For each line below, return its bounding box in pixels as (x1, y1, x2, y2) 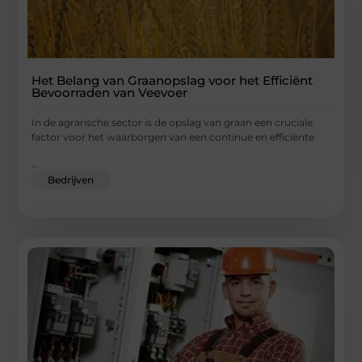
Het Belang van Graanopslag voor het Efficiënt (32, 73, 314, 89)
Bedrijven (48, 173, 95, 186)
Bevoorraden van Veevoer (32, 85, 188, 101)
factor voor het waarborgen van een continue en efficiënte (32, 131, 315, 144)
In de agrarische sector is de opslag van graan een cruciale (32, 116, 314, 129)
